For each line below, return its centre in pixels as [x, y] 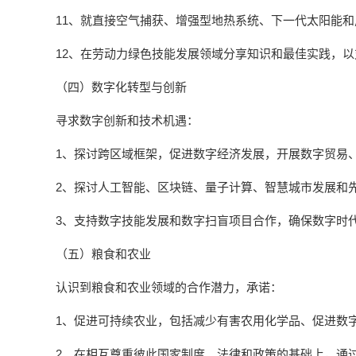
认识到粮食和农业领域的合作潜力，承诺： [169, 287]
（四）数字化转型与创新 [121, 87]
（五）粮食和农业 [103, 254]
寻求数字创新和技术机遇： [127, 120]
